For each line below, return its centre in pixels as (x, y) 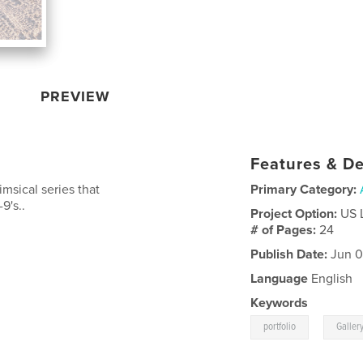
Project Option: (296, 214)
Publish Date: (289, 254)
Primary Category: (304, 189)
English (331, 278)
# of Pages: (285, 230)
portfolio (280, 327)
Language (280, 278)
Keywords (280, 303)
